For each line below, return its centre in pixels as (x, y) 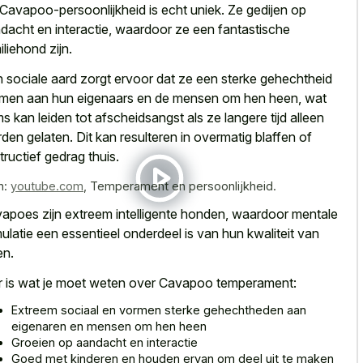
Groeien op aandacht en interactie (105, 343)
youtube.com (47, 186)
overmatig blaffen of (253, 137)
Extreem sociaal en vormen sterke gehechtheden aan (159, 310)
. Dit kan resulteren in (132, 137)
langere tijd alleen (274, 117)
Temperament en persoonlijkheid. (183, 186)
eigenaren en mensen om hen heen (109, 327)
